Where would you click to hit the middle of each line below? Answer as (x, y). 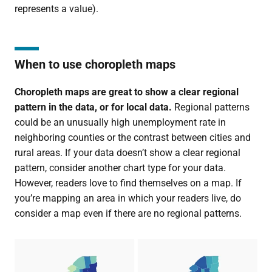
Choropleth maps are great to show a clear (107, 92)
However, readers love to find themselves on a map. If (128, 183)
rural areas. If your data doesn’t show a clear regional (127, 152)
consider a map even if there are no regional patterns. (128, 213)
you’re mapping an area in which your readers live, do (127, 198)
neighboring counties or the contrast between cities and (132, 137)
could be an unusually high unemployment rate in (120, 122)
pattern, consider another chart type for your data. (120, 168)
